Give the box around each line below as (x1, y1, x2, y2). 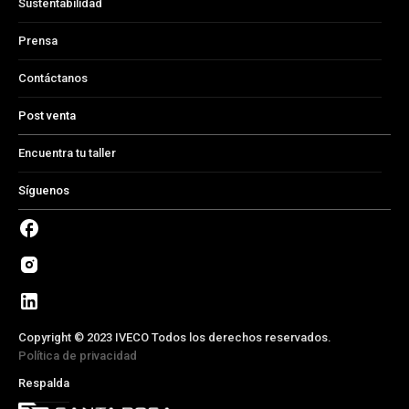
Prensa (18, 33, 58, 47)
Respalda (18, 375, 69, 390)
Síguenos (18, 183, 69, 197)
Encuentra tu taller (18, 145, 116, 160)
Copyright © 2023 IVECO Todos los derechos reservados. (18, 330, 331, 344)
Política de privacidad (18, 348, 137, 362)
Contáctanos (18, 70, 88, 85)
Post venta (18, 108, 76, 122)
